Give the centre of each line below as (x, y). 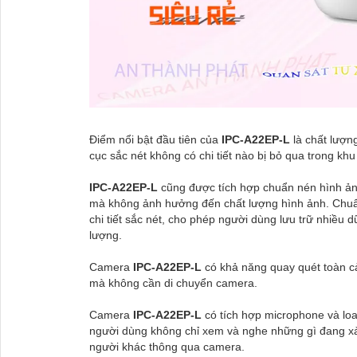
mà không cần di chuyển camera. (173, 282)
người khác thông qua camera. (167, 346)
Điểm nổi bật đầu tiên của (155, 139)
